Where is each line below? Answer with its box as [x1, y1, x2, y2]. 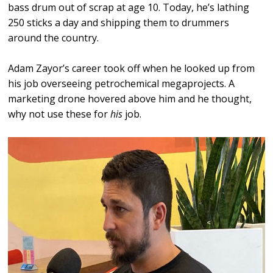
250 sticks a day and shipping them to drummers [8, 16, 230, 29]
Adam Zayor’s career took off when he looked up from [8, 62, 255, 75]
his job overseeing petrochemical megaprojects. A [8, 77, 235, 90]
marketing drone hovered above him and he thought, [8, 92, 252, 105]
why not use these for [8, 107, 111, 121]
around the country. [8, 31, 99, 44]
